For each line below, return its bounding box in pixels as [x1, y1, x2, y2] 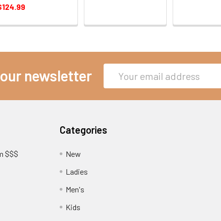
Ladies [66, 166, 88, 176]
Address [103, 76, 131, 86]
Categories [60, 123, 108, 136]
